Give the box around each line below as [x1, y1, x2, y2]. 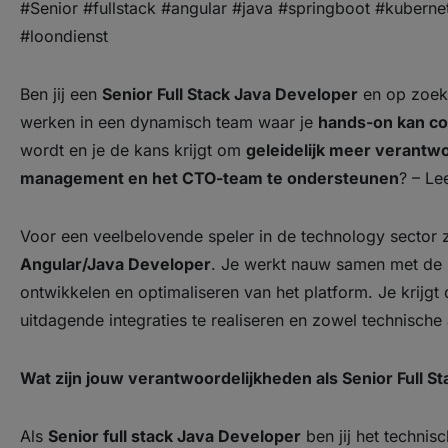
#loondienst [20, 26, 108, 46]
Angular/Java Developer [20, 254, 211, 274]
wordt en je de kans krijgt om [20, 140, 246, 160]
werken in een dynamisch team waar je [20, 112, 318, 132]
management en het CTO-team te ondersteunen [20, 168, 399, 188]
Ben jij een [20, 84, 102, 104]
